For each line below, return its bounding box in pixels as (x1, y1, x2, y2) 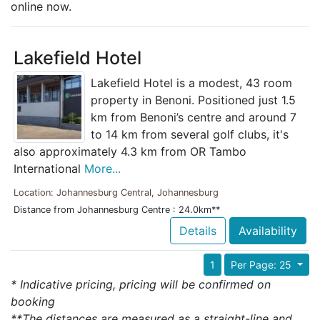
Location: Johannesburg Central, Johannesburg (14, 187, 219, 199)
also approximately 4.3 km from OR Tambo (14, 144, 246, 159)
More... (84, 161, 121, 176)
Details (179, 224, 216, 239)
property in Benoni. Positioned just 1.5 (91, 93, 296, 108)
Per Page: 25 (231, 259, 295, 271)
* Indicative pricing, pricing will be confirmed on (11, 277, 271, 292)
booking (11, 294, 55, 309)
